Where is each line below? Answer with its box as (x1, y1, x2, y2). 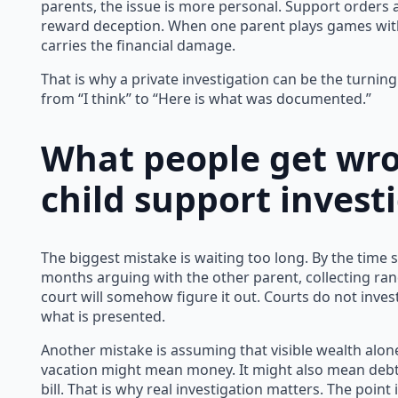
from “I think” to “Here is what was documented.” (41, 89, 371, 109)
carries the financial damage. (41, 36, 235, 56)
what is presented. (41, 306, 165, 327)
